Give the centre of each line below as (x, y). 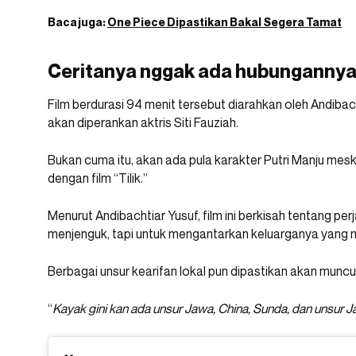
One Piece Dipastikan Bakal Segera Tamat (224, 21)
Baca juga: (77, 21)
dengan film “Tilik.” (98, 178)
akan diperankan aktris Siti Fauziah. (143, 122)
